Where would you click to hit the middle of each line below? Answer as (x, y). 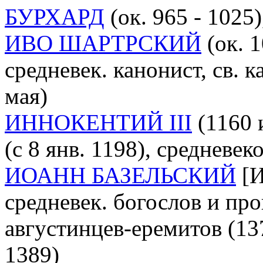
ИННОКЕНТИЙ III (98, 122)
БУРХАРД (55, 16)
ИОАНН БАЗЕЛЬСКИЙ (120, 175)
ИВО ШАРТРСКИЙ (103, 43)
